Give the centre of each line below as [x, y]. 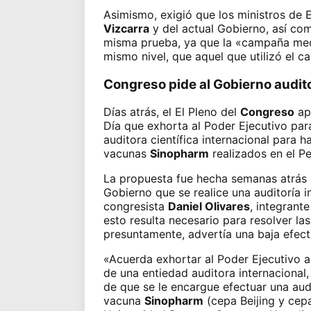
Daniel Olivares [209, 207]
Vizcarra [126, 28]
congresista [135, 207]
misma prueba [140, 42]
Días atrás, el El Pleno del [171, 112]
